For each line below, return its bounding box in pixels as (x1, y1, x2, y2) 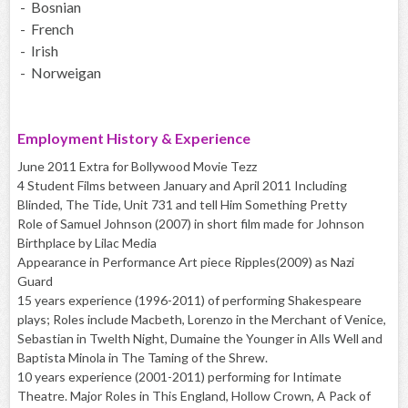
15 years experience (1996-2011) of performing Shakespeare (17, 292, 362, 309)
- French (17, 20, 74, 38)
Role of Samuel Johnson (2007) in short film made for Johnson (17, 216, 364, 232)
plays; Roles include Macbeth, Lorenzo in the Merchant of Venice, (17, 311, 386, 328)
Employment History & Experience (17, 129, 250, 148)
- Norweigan (17, 64, 101, 82)
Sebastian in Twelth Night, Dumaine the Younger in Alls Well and (17, 331, 382, 347)
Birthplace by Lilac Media (17, 235, 157, 251)
